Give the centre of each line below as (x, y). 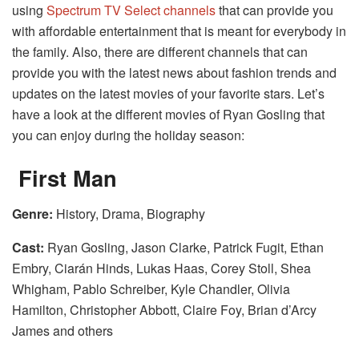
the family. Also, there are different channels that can (160, 51)
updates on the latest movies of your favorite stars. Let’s (168, 93)
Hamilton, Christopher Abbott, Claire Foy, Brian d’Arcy (164, 309)
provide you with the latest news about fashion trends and (174, 72)
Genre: (34, 213)
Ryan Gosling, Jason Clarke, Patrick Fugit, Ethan (186, 247)
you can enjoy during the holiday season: (128, 135)
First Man (68, 178)
